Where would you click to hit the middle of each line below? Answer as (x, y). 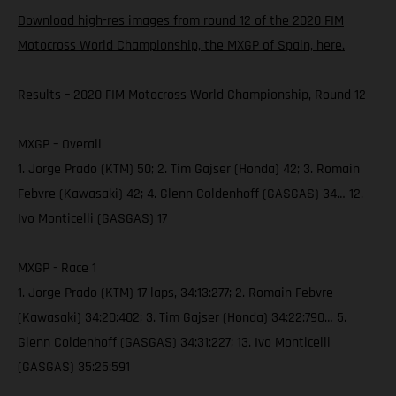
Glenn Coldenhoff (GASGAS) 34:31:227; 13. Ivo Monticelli (174, 343)
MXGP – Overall (60, 145)
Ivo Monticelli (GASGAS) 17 (92, 219)
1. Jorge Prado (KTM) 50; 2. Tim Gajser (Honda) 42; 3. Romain (189, 170)
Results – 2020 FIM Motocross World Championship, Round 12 (192, 95)
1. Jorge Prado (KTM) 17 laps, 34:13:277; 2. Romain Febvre (175, 293)
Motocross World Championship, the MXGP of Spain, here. (181, 46)
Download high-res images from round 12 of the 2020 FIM (181, 21)
